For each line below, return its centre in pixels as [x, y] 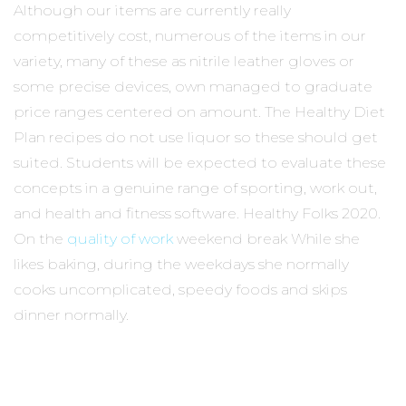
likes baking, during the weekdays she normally [181, 264]
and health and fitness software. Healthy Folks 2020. [197, 213]
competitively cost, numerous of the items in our [190, 35]
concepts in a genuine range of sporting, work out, [195, 188]
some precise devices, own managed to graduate [193, 86]
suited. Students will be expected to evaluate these [200, 162]
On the [40, 238]
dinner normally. [71, 314]
